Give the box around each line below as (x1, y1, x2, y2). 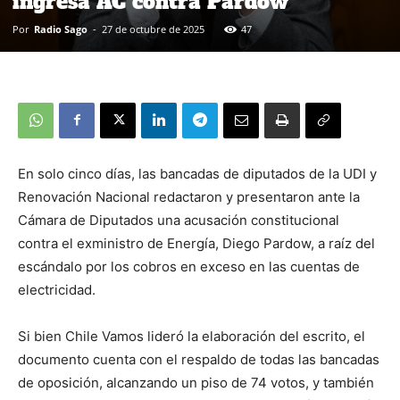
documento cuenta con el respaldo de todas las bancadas (18, 350, 379, 368)
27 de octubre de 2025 (102, 21, 204, 36)
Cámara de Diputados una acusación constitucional (18, 211, 339, 229)
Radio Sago (34, 21, 87, 36)
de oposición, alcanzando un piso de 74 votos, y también (18, 373, 374, 391)
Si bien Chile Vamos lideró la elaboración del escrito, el (18, 327, 365, 345)
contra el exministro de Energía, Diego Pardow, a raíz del (18, 234, 375, 252)
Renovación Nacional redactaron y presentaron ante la (18, 187, 360, 205)
